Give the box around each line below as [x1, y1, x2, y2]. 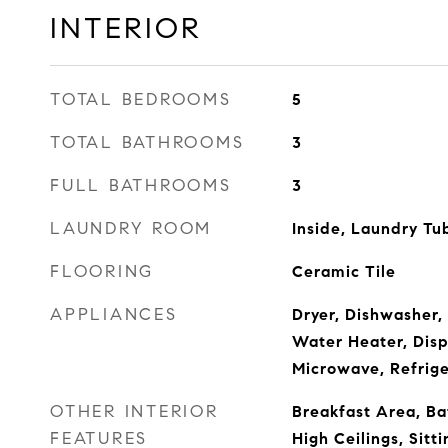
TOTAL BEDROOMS [50, 89, 232, 110]
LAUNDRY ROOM [50, 218, 212, 239]
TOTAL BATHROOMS [50, 132, 245, 153]
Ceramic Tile [291, 262, 396, 281]
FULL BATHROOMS [50, 175, 232, 196]
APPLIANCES [50, 304, 178, 325]
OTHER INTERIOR [50, 401, 219, 422]
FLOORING [50, 261, 154, 282]
